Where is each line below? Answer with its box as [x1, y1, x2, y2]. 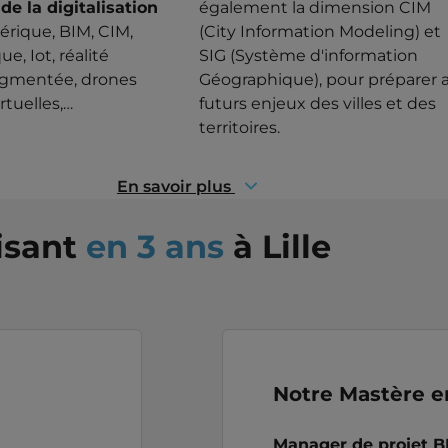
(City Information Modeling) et [199, 21, 442, 41]
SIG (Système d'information [199, 45, 419, 65]
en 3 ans [86, 226, 224, 266]
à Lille [224, 226, 331, 266]
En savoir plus [116, 176, 231, 196]
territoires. [199, 117, 281, 137]
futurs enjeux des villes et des [199, 93, 437, 113]
